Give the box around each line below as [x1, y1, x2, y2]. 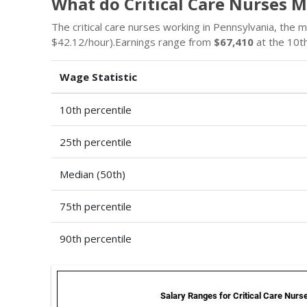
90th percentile [60, 232, 132, 245]
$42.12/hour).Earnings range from [51, 35, 214, 49]
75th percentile [60, 199, 132, 213]
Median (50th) [60, 167, 125, 181]
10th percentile [60, 103, 132, 116]
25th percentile [60, 135, 132, 149]
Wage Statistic [60, 70, 137, 84]
